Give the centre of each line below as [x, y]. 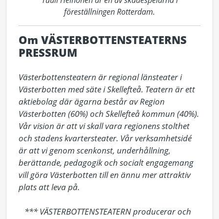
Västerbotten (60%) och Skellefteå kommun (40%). [109, 114]
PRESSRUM [48, 53]
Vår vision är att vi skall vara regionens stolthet [104, 126]
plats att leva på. [50, 187]
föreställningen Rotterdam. [109, 12]
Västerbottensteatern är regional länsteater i [100, 77]
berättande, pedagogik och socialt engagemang [106, 163]
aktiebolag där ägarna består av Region [92, 101]
